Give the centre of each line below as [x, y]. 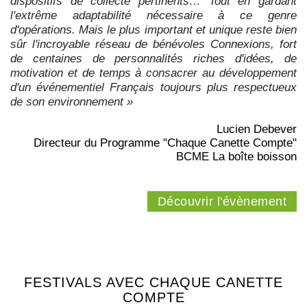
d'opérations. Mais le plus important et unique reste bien [153, 30]
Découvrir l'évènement [222, 202]
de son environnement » [72, 102]
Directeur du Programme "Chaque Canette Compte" [165, 143]
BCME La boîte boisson [236, 157]
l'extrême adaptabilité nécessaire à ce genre [153, 16]
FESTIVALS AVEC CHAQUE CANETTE [153, 283]
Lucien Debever [257, 130]
